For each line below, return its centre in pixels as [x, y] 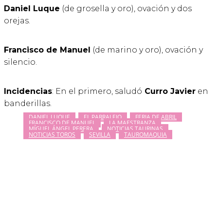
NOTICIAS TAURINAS [135, 129]
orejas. [17, 21]
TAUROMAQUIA [145, 135]
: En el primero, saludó [97, 91]
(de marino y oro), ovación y [147, 50]
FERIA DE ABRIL [156, 117]
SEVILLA [100, 135]
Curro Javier [169, 91]
